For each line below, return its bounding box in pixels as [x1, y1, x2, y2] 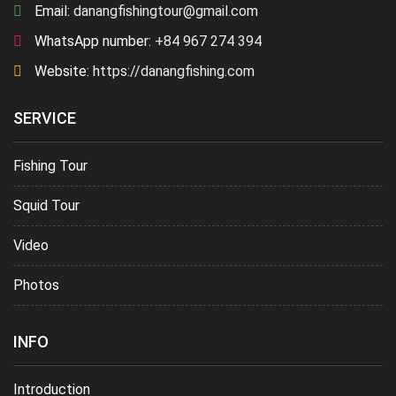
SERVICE [13, 109, 76, 127]
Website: [31, 63, 89, 80]
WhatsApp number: [31, 33, 151, 49]
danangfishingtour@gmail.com [70, 3, 258, 19]
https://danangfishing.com [89, 63, 255, 80]
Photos [13, 277, 59, 293]
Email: [31, 3, 70, 19]
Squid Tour [13, 197, 80, 214]
